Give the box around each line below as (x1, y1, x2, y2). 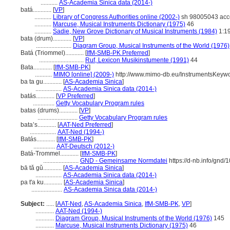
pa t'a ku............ (21, 179, 64, 186)
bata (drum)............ (21, 35, 73, 42)
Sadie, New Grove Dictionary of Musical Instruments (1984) (53, 28, 217, 35)
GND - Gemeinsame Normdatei (80, 157, 167, 164)
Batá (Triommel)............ (21, 49, 85, 56)
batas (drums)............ (21, 107, 79, 114)
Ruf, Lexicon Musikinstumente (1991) (85, 56, 189, 64)
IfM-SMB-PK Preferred (87, 49, 148, 56)
